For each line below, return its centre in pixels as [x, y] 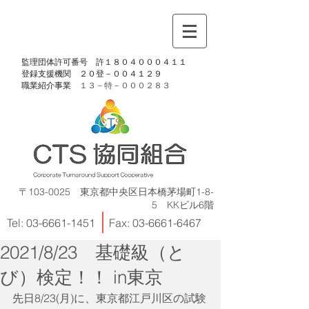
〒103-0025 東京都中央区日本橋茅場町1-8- [116, 192]
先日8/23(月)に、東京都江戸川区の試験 [109, 298]
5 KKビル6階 [183, 205]
